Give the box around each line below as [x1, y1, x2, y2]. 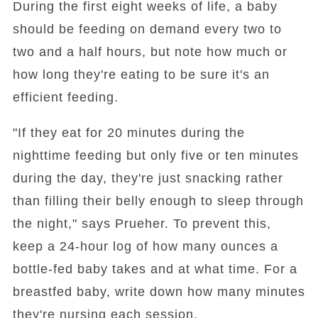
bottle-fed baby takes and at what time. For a [12, 262, 297, 277]
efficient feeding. [12, 90, 119, 105]
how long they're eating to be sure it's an [12, 67, 270, 82]
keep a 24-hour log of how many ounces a [12, 239, 278, 254]
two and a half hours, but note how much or [12, 45, 287, 60]
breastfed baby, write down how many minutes [12, 285, 305, 300]
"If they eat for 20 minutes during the [12, 126, 245, 141]
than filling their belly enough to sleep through [12, 194, 304, 209]
